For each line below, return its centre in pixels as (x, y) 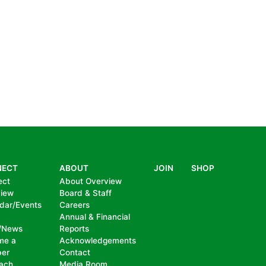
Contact (75, 252)
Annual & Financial (95, 217)
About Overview (91, 181)
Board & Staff (85, 193)
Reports (74, 229)
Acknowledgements (98, 240)
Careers (75, 205)
